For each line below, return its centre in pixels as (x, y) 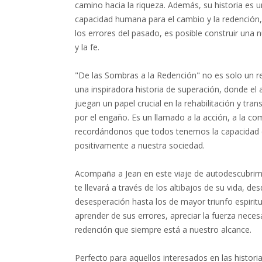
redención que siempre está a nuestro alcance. (163, 230)
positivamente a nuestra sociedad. (140, 145)
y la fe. (87, 47)
